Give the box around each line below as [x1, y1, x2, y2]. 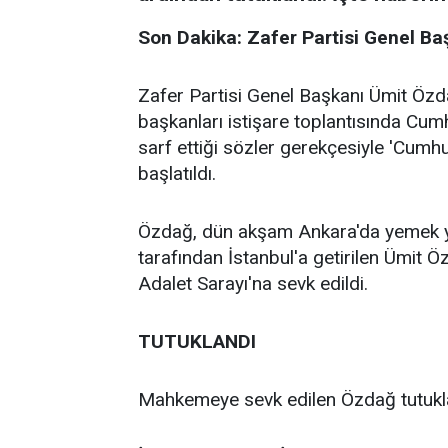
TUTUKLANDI [138, 330, 256, 353]
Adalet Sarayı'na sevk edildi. [138, 272, 368, 295]
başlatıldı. [138, 162, 216, 185]
